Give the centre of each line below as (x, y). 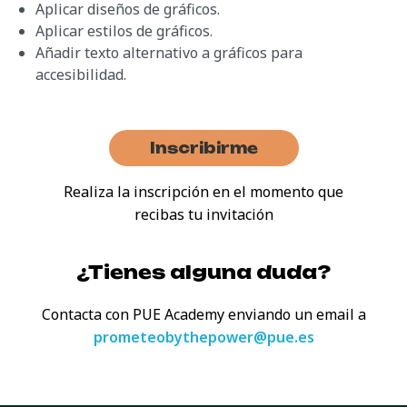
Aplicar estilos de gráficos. (124, 31)
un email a (330, 315)
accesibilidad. (81, 75)
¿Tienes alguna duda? (203, 273)
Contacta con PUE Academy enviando (168, 315)
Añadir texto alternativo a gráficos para (169, 53)
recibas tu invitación (203, 215)
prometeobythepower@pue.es (203, 338)
